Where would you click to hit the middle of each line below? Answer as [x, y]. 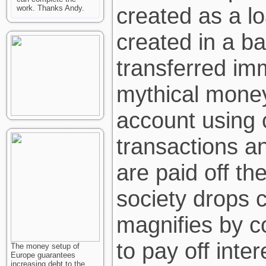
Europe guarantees [43, 255]
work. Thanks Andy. [50, 8]
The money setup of [45, 246]
